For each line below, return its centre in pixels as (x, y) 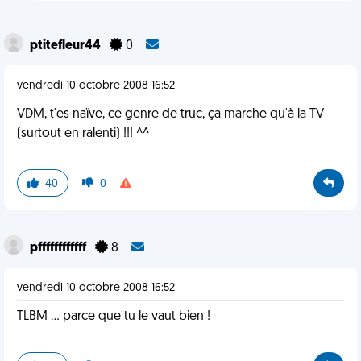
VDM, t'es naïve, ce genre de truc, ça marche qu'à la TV (170, 114)
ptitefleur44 (66, 46)
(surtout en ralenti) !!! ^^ (83, 134)
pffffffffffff (59, 248)
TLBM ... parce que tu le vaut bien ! (114, 317)
